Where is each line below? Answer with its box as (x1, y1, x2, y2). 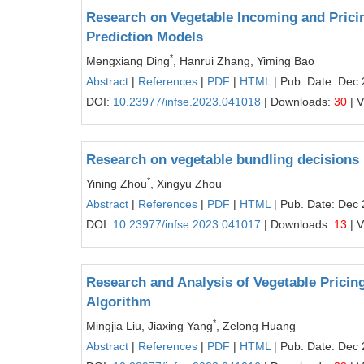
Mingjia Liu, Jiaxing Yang (86, 319, 213, 332)
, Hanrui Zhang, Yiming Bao (173, 54, 314, 67)
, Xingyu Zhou (150, 177, 222, 190)
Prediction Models (86, 29, 203, 45)
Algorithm (86, 294, 151, 310)
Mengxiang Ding (86, 54, 170, 67)
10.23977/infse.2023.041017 (113, 218, 261, 231)
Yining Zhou (86, 177, 147, 190)
